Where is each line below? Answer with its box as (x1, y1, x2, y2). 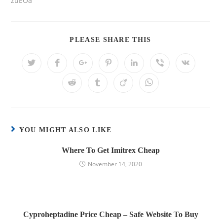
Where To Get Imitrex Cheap (61, 146, 160, 154)
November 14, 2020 (87, 159, 142, 168)
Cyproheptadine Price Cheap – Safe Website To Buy (23, 210, 198, 219)
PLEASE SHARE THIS (70, 36, 151, 43)
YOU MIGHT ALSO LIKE (19, 126, 112, 134)
